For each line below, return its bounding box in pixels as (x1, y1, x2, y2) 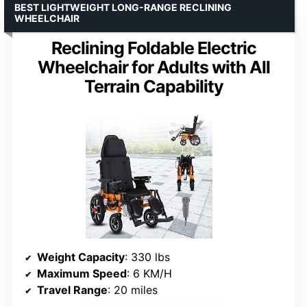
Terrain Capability (84, 75, 223, 97)
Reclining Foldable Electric (51, 37, 256, 58)
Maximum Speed (37, 267, 127, 281)
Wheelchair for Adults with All (37, 56, 270, 77)
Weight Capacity (37, 250, 125, 265)
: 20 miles (108, 283, 158, 297)
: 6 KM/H (127, 267, 172, 281)
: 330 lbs (125, 250, 170, 265)
